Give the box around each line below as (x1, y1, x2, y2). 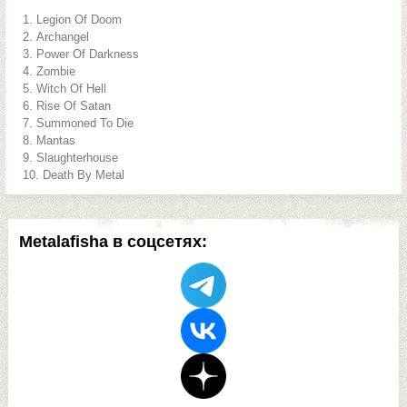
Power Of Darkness (36, 47, 139, 61)
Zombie (36, 65, 75, 78)
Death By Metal (43, 168, 124, 182)
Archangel (36, 30, 89, 44)
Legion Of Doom (36, 13, 122, 26)
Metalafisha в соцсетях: (18, 233, 207, 251)
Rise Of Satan (36, 99, 111, 113)
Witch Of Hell (36, 82, 106, 95)
